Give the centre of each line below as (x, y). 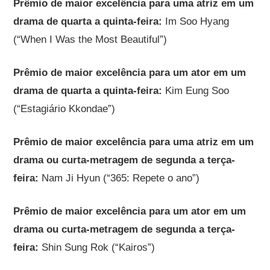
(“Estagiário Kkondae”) (64, 108)
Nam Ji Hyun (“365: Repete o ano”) (119, 178)
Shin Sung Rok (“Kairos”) (97, 247)
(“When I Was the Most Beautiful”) (90, 39)
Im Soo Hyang (196, 21)
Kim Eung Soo (196, 90)
